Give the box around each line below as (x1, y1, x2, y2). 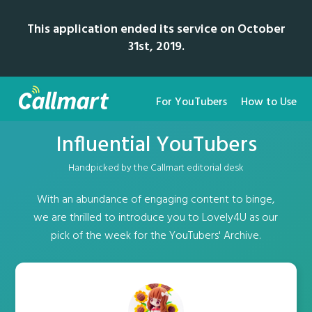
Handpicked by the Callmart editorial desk (68, 160, 244, 176)
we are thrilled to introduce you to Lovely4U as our (33, 209, 279, 227)
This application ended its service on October (26, 19, 286, 40)
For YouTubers (155, 93, 227, 111)
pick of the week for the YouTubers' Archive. (51, 227, 261, 245)
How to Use (240, 93, 297, 111)
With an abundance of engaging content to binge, (37, 191, 275, 209)
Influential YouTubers (55, 128, 257, 163)
